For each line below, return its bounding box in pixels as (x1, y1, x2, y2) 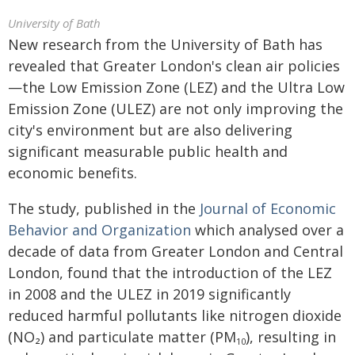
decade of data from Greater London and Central (8, 242, 343, 261)
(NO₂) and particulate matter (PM (8, 327, 236, 346)
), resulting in (246, 327, 336, 346)
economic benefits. (8, 163, 137, 182)
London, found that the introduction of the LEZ (8, 263, 332, 282)
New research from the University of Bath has (8, 35, 323, 54)
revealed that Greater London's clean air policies (8, 56, 340, 75)
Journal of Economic (200, 199, 336, 218)
